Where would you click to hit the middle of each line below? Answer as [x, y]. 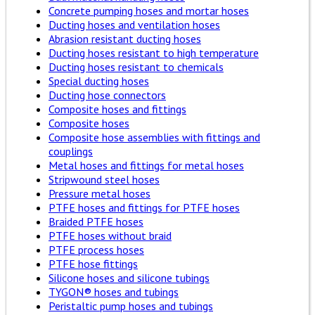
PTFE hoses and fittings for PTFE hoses [144, 207]
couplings [71, 151]
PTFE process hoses [96, 249]
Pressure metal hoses [99, 193]
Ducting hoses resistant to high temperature [154, 52]
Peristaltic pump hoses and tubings [131, 306]
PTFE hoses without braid [110, 235]
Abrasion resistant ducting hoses [125, 38]
